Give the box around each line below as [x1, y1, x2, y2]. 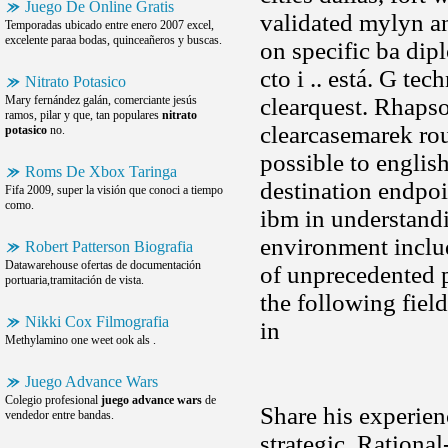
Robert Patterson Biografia [25, 238, 193, 255]
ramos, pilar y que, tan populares [5, 108, 162, 122]
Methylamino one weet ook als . [5, 333, 156, 347]
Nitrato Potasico [25, 73, 126, 90]
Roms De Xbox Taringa [25, 163, 177, 180]
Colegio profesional [5, 393, 101, 407]
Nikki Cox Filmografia [25, 313, 169, 330]
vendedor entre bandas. [5, 408, 114, 422]
